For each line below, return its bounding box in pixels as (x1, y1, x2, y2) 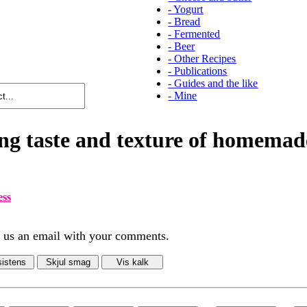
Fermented (174, 27, 221, 40)
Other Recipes (174, 52, 236, 64)
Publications (174, 64, 228, 77)
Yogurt (173, 3, 204, 15)
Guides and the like (174, 77, 258, 89)
